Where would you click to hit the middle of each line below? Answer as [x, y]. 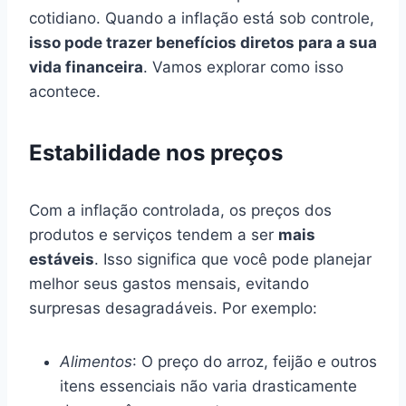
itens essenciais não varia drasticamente [208, 386]
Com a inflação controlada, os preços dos [180, 210]
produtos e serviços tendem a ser [154, 234]
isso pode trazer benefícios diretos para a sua [203, 42]
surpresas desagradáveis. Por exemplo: [173, 308]
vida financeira [86, 67]
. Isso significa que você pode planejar [233, 259]
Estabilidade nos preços [156, 152]
